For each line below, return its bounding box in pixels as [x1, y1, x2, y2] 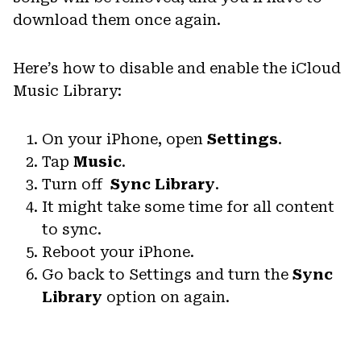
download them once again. [13, 11, 221, 29]
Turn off [42, 176, 110, 193]
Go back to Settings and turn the [42, 266, 293, 284]
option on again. [102, 288, 230, 306]
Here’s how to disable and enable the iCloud [13, 60, 341, 77]
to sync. [42, 221, 102, 239]
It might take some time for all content [42, 198, 334, 216]
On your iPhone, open [42, 131, 207, 148]
